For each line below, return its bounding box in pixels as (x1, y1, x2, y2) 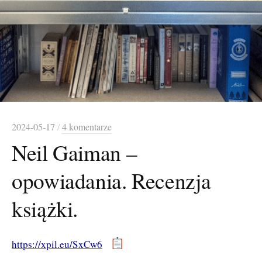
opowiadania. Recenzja (12, 166, 211, 195)
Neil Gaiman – (12, 137, 137, 167)
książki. (12, 194, 78, 223)
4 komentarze (62, 120, 112, 133)
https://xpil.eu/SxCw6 (12, 237, 102, 251)
